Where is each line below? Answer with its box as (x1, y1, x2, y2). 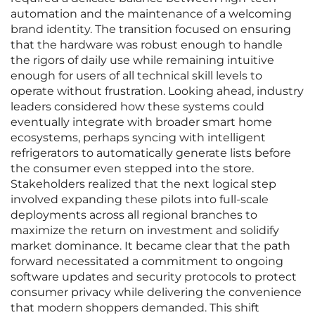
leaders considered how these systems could (11, 100, 264, 114)
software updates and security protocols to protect (11, 270, 297, 284)
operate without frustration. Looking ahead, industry (11, 84, 304, 98)
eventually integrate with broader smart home (11, 115, 272, 129)
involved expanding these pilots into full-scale (11, 193, 269, 207)
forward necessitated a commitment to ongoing (11, 255, 283, 269)
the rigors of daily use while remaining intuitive (11, 53, 274, 67)
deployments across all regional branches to (11, 208, 257, 222)
